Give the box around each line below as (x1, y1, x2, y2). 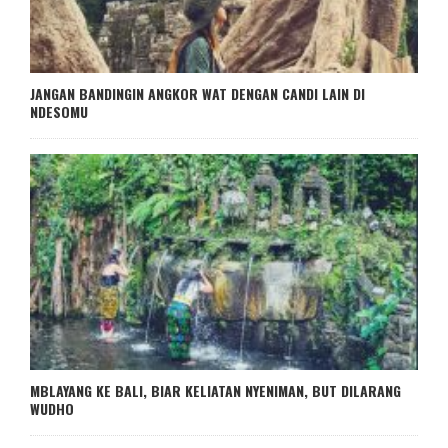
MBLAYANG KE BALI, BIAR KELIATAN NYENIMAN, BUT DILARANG (30, 380, 401, 401)
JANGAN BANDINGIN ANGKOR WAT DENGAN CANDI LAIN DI (30, 83, 365, 105)
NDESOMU (30, 101, 88, 123)
